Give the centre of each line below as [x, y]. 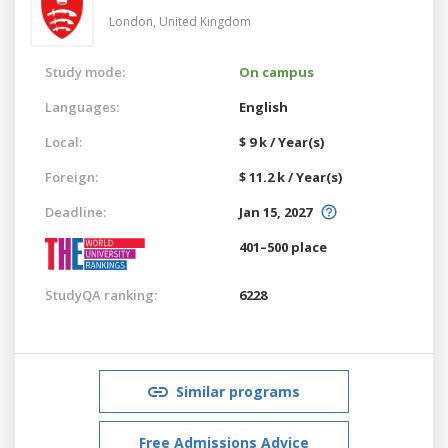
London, [134, 21]
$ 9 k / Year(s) [281, 141]
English [263, 106]
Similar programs [238, 391]
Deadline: [75, 211]
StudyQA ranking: [101, 294]
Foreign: [71, 176]
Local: [63, 141]
